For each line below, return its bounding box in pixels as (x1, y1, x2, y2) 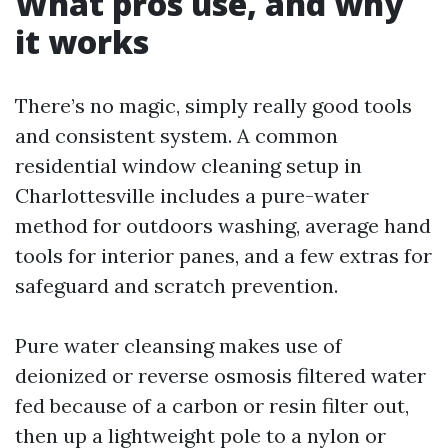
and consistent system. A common (15, 122, 338, 148)
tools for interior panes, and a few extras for (15, 242, 432, 268)
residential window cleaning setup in (15, 152, 362, 178)
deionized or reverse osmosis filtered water (15, 362, 426, 388)
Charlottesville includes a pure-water (15, 182, 369, 208)
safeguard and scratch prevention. (15, 272, 338, 298)
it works (15, 19, 149, 63)
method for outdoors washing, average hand (15, 212, 431, 238)
